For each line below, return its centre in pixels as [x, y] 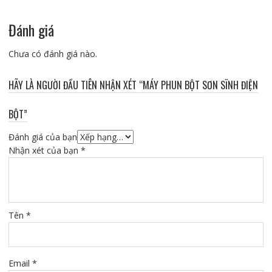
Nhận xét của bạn [44, 151]
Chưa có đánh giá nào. [53, 54]
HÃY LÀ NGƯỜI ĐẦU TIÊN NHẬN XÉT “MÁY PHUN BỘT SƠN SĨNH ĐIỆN [133, 85]
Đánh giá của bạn [42, 137]
